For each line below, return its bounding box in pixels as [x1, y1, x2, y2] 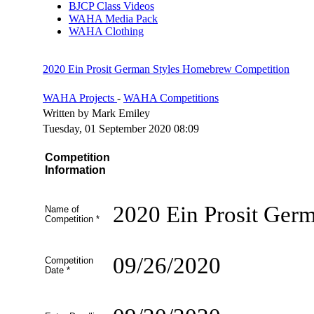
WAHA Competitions [123, 91, 219, 104]
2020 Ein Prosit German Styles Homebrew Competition [43, 62, 289, 75]
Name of [45, 204, 79, 214]
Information [45, 163, 106, 176]
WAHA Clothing [69, 25, 144, 37]
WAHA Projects [43, 91, 117, 104]
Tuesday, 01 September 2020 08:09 [43, 122, 199, 135]
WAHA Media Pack [69, 12, 158, 25]
